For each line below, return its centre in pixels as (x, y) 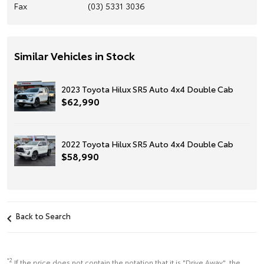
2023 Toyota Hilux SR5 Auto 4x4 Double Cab (147, 89)
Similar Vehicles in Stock (75, 55)
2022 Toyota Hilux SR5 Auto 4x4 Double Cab (147, 143)
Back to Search (43, 215)
